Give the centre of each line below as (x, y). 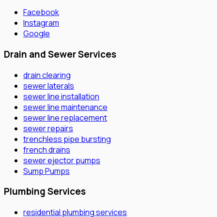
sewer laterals (49, 85)
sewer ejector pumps (62, 160)
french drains (47, 149)
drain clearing (47, 75)
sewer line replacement (65, 117)
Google (37, 34)
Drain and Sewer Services (60, 54)
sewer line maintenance (65, 107)
